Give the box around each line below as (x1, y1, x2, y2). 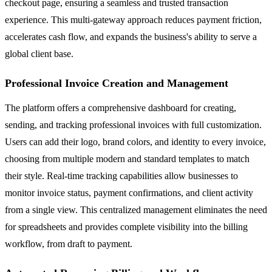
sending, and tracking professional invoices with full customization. (5, 119, 262, 130)
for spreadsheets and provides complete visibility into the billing (5, 221, 248, 232)
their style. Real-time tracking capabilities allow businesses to (5, 170, 238, 181)
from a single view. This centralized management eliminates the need (5, 204, 267, 215)
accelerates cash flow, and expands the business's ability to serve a (5, 31, 257, 42)
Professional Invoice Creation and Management (5, 76, 228, 89)
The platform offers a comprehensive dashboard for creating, (5, 102, 236, 113)
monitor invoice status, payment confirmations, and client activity (5, 187, 253, 198)
